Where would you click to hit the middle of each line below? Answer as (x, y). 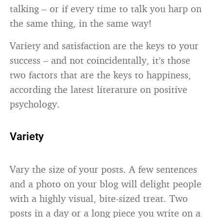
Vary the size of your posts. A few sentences (103, 169)
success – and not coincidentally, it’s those (100, 60)
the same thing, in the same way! (81, 23)
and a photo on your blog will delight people (106, 184)
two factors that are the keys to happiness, (100, 75)
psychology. (35, 104)
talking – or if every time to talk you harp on (106, 9)
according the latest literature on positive (99, 89)
